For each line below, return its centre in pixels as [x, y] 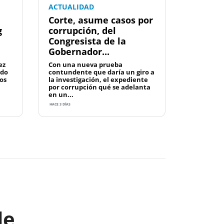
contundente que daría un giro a [101, 72]
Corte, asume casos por [101, 20]
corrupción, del [82, 31]
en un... [61, 95]
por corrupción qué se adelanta [99, 87]
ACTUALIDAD [71, 7]
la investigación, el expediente [98, 80]
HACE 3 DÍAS [59, 104]
